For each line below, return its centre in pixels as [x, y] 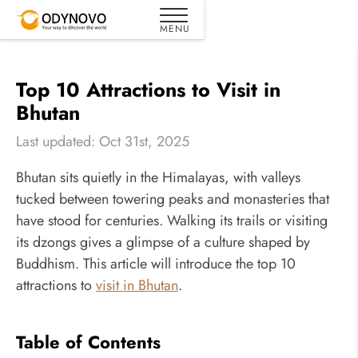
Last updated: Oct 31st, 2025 [103, 141]
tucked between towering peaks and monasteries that [173, 199]
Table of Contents [88, 342]
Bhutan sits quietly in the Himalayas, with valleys [158, 178]
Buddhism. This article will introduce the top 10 [156, 264]
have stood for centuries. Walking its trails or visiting [172, 221]
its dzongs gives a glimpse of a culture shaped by [163, 243]
